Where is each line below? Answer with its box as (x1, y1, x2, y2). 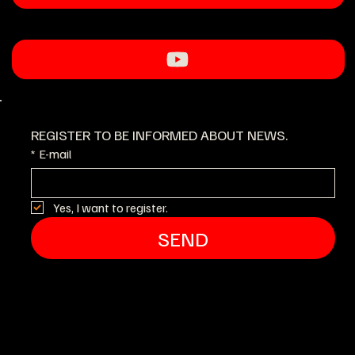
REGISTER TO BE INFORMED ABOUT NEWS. (31, 125, 288, 143)
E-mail (39, 145, 72, 162)
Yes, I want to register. (53, 199, 169, 216)
